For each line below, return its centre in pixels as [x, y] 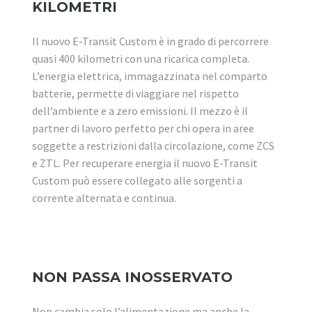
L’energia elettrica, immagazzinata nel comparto [150, 76]
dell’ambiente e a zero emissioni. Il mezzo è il [140, 110]
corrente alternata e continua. [104, 197]
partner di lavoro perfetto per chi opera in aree [143, 128]
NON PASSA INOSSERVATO [132, 277]
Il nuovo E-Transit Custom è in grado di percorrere [150, 41]
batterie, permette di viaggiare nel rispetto [135, 93]
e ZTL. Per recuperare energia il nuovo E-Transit [145, 163]
